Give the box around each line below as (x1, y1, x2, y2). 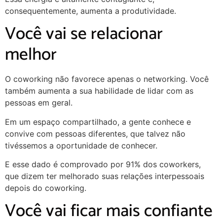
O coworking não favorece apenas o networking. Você (5, 74, 209, 84)
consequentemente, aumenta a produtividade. (5, 5, 176, 16)
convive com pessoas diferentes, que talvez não (5, 128, 185, 139)
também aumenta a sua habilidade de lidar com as (5, 86, 193, 96)
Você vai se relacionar (5, 20, 163, 49)
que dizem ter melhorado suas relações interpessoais (5, 171, 204, 182)
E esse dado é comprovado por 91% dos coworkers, (5, 159, 201, 170)
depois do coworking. (5, 183, 86, 193)
